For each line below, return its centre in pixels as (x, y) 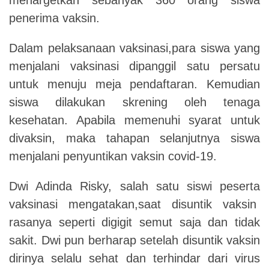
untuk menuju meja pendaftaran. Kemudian (134, 84)
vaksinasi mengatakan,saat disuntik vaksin (134, 204)
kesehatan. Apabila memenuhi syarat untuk (134, 120)
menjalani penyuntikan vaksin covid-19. (113, 156)
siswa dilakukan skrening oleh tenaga (134, 102)
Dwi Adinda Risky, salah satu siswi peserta (134, 186)
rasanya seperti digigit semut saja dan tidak (134, 222)
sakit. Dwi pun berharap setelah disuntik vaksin (134, 240)
